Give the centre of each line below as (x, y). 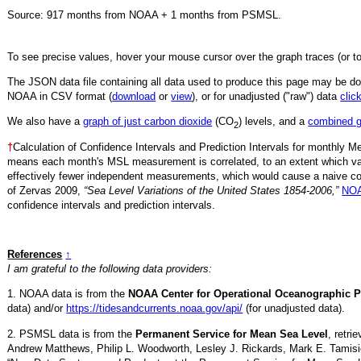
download (134, 96)
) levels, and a (274, 122)
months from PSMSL (228, 15)
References (35, 254)
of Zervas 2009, (46, 190)
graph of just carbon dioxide (148, 122)
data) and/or (37, 309)
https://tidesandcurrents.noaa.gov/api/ (155, 309)
